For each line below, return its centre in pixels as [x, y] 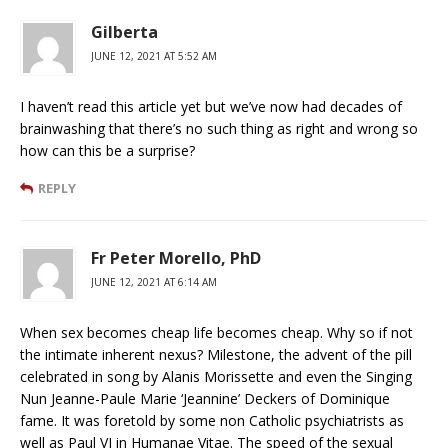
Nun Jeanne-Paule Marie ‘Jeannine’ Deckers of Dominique [205, 398]
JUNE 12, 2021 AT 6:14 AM [154, 281]
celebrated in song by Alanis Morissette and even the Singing [216, 376]
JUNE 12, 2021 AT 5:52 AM [154, 55]
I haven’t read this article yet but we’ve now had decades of [211, 106]
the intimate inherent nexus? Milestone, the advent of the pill [216, 354]
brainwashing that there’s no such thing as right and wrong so [219, 128]
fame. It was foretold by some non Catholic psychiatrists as [212, 420]
